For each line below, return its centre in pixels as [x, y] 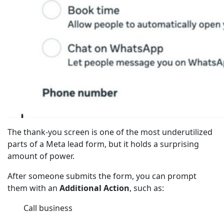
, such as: [147, 188]
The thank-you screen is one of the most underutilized [110, 132]
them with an [33, 188]
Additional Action [94, 188]
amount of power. [41, 156]
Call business [48, 208]
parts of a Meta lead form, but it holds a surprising [103, 144]
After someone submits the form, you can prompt [102, 176]
